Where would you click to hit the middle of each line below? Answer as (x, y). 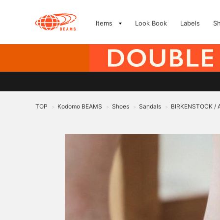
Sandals (150, 106)
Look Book (151, 23)
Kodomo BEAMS (80, 106)
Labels (190, 23)
